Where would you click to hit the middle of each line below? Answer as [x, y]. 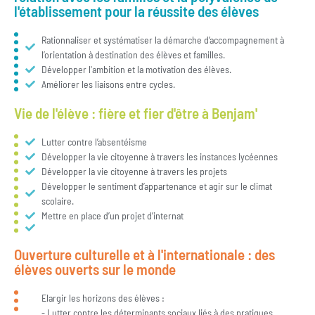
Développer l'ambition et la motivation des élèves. [136, 70]
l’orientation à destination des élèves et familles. [133, 55]
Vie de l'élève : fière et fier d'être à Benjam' [136, 113]
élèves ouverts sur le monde [95, 269]
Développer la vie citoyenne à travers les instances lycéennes [159, 157]
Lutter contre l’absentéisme [94, 142]
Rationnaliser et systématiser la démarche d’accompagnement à [162, 40]
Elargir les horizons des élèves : [103, 298]
